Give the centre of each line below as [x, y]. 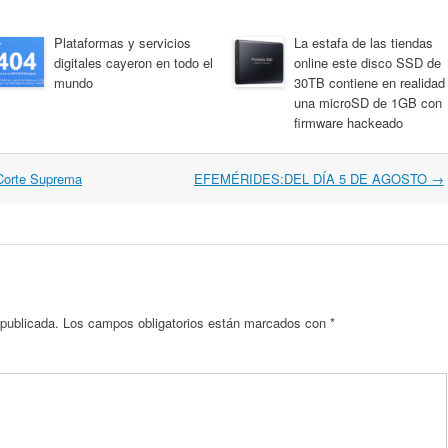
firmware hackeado [348, 122]
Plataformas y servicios [122, 42]
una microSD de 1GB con [368, 102]
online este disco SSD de [367, 62]
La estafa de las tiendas [363, 42]
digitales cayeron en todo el [133, 62]
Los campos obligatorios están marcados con [196, 322]
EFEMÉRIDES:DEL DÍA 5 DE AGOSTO [312, 178]
